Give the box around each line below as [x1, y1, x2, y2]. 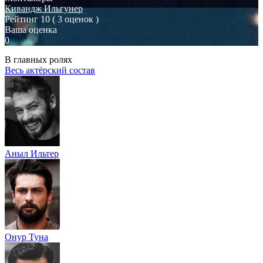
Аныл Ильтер [5, 148, 59, 159]
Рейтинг [5, 14, 38, 24]
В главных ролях [5, 54, 72, 65]
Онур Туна [5, 231, 48, 242]
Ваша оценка [5, 24, 57, 35]
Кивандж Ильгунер [5, 3, 83, 14]
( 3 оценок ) [52, 14, 99, 24]
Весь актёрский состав [5, 65, 95, 75]
